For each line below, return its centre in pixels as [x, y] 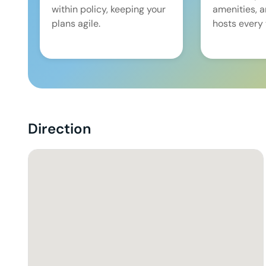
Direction [60, 129]
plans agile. [76, 24]
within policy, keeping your [109, 9]
